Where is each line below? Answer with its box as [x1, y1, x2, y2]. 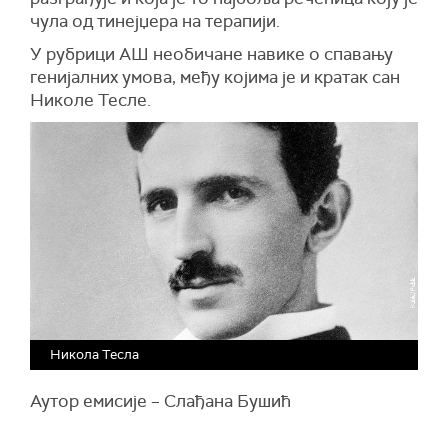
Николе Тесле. [30, 89, 151, 111]
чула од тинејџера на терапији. [30, 10, 280, 32]
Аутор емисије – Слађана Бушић [30, 390, 291, 413]
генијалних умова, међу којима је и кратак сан [30, 66, 400, 88]
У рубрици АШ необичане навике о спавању [30, 43, 393, 65]
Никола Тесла [50, 346, 139, 364]
